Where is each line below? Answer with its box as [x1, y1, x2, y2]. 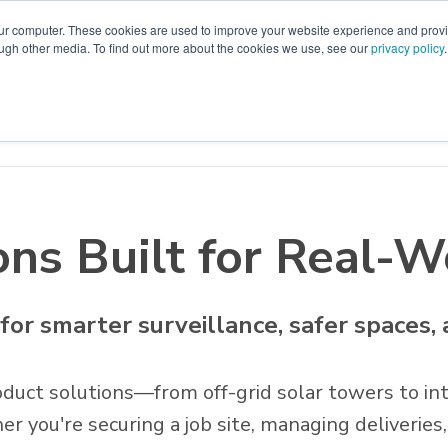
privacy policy [371, 39, 444, 56]
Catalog [145, 118, 201, 140]
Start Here [233, 118, 309, 140]
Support [56, 118, 113, 140]
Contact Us [341, 118, 420, 140]
